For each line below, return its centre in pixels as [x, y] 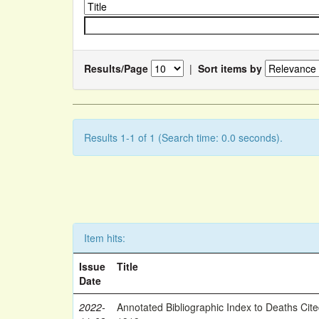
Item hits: [105, 238]
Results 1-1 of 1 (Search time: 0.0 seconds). [183, 137]
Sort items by [230, 68]
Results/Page [116, 68]
